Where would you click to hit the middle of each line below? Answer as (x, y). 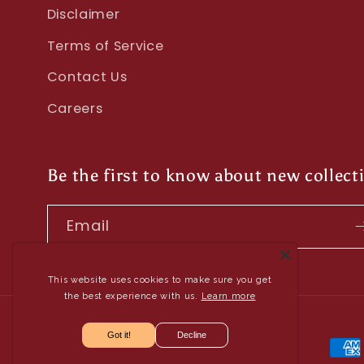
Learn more (228, 296)
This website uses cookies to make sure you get (160, 280)
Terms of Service (105, 45)
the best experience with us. (131, 296)
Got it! (119, 335)
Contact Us (87, 77)
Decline (192, 335)
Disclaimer (83, 15)
